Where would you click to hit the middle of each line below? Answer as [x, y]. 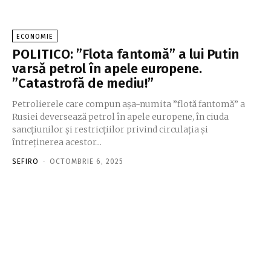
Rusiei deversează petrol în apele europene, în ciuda [120, 116]
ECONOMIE [35, 36]
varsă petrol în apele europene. [107, 68]
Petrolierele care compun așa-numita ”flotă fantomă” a [129, 104]
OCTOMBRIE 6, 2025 [87, 161]
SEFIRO [25, 161]
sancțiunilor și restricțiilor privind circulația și [110, 129]
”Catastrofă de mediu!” [83, 83]
